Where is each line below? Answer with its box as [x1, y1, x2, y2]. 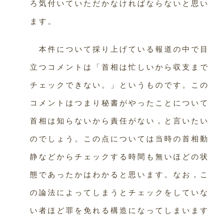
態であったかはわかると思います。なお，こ [30, 170, 209, 179]
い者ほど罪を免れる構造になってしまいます [30, 206, 209, 215]
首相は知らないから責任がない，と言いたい [30, 116, 209, 125]
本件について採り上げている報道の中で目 [30, 45, 209, 53]
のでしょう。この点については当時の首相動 [30, 134, 209, 143]
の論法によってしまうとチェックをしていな [30, 188, 209, 197]
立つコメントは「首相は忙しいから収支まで [30, 63, 209, 71]
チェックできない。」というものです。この [30, 81, 209, 89]
